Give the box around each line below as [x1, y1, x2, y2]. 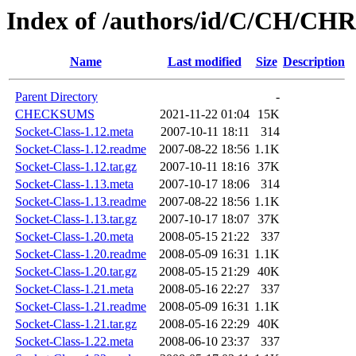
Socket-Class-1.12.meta [15, 125, 133, 139]
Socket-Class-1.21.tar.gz [15, 317, 137, 331]
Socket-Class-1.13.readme [15, 195, 146, 209]
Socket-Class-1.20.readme [15, 247, 146, 261]
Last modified [167, 55, 242, 69]
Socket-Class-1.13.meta [15, 177, 133, 192]
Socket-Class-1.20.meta [15, 230, 133, 244]
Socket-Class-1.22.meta [15, 335, 133, 349]
